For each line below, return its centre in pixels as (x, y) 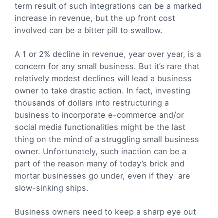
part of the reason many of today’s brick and (100, 163)
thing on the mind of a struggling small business (107, 139)
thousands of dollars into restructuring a (92, 102)
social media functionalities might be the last (100, 127)
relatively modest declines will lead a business (103, 78)
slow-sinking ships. (52, 188)
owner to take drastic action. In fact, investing (102, 90)
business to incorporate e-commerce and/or (99, 115)
